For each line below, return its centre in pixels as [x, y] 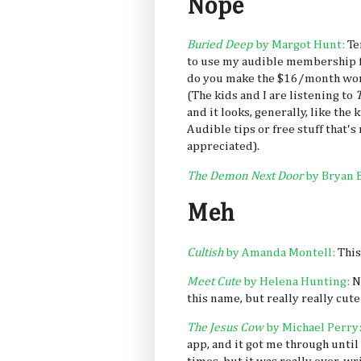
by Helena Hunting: [295, 282]
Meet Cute [214, 282]
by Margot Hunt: [300, 45]
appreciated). [223, 147]
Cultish [205, 252]
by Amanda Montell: [279, 252]
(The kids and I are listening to [271, 96]
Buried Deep [220, 45]
